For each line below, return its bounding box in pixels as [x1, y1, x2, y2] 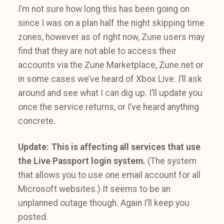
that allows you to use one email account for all [18, 170, 200, 180]
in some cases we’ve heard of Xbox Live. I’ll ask [18, 74, 202, 84]
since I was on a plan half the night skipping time [18, 18, 204, 28]
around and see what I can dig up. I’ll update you [18, 88, 202, 98]
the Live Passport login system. [18, 156, 145, 166]
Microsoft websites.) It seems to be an [18, 184, 170, 194]
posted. [18, 212, 48, 222]
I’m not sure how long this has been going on [18, 4, 189, 14]
